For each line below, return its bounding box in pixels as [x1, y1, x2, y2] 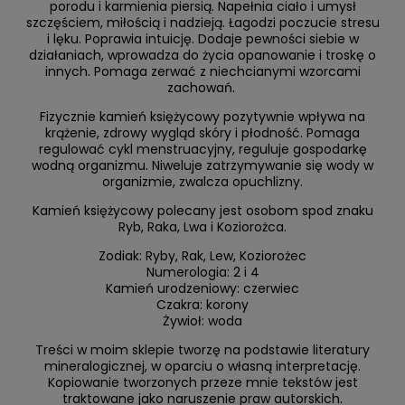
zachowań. [166, 79, 239, 97]
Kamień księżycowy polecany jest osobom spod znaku [32, 202, 373, 220]
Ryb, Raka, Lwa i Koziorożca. [118, 218, 287, 236]
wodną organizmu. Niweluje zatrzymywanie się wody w [32, 156, 373, 174]
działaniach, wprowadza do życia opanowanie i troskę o [29, 46, 376, 64]
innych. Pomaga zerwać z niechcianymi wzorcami [44, 62, 361, 80]
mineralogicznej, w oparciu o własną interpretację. [44, 357, 361, 375]
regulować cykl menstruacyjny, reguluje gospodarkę [38, 140, 367, 158]
